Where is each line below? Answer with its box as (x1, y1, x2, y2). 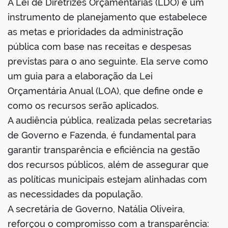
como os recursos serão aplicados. (8, 100, 159, 111)
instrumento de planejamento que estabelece (8, 12, 207, 23)
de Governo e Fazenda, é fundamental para (8, 130, 196, 141)
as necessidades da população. (8, 189, 143, 200)
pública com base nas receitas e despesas (8, 41, 191, 52)
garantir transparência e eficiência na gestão (8, 145, 200, 156)
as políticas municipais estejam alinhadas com (8, 174, 207, 185)
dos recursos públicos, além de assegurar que (8, 159, 209, 170)
